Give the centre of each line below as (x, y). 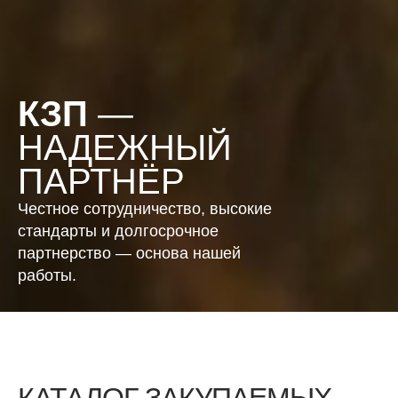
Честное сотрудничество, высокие (145, 209)
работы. (47, 275)
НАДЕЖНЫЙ (125, 147)
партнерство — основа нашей (129, 253)
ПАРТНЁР (101, 181)
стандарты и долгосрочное (118, 231)
